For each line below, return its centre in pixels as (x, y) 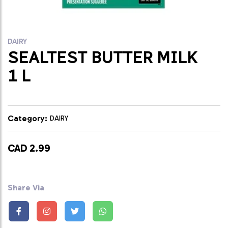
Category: (27, 118)
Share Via (26, 187)
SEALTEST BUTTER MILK (102, 57)
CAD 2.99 (29, 148)
